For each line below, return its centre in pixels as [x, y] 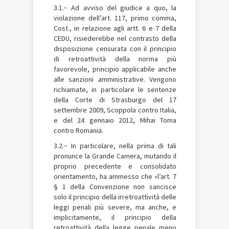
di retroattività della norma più [115, 59]
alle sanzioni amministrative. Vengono [115, 79]
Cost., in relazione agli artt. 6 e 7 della [115, 28]
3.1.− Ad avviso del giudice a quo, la [115, 7]
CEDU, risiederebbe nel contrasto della [115, 38]
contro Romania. [78, 130]
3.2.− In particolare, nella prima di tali [115, 145]
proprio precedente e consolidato [115, 166]
